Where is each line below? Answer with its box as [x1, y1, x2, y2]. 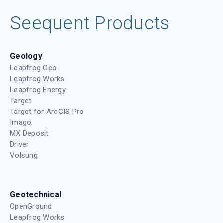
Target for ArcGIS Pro [10, 107, 84, 116]
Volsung [10, 151, 38, 160]
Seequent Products [10, 12, 170, 34]
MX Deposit [10, 129, 49, 138]
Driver [10, 140, 29, 149]
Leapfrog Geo [10, 63, 57, 73]
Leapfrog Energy [10, 85, 66, 95]
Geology [10, 51, 42, 61]
